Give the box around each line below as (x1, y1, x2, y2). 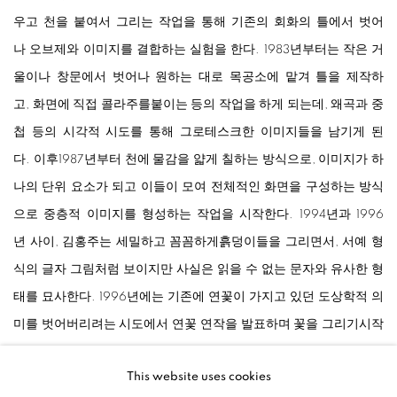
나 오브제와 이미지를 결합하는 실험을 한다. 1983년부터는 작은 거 (13, 43, 384, 57)
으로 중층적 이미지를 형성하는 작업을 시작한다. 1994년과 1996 (13, 208, 384, 222)
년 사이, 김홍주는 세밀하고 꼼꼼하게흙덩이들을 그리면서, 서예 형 (13, 236, 384, 249)
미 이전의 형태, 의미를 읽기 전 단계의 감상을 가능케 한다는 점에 (13, 373, 384, 386)
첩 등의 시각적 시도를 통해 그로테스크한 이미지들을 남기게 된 (13, 126, 384, 139)
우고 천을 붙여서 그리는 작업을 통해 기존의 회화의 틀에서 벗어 (13, 16, 384, 29)
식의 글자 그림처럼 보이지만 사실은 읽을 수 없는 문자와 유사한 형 (13, 263, 384, 276)
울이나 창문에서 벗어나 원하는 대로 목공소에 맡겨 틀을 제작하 (13, 71, 384, 84)
